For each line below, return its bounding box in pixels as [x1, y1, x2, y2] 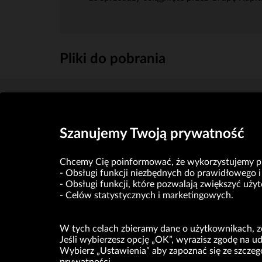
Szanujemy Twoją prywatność [60, 127, 244, 141]
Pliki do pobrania [60, 52, 166, 66]
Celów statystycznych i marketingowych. [65, 191, 233, 200]
